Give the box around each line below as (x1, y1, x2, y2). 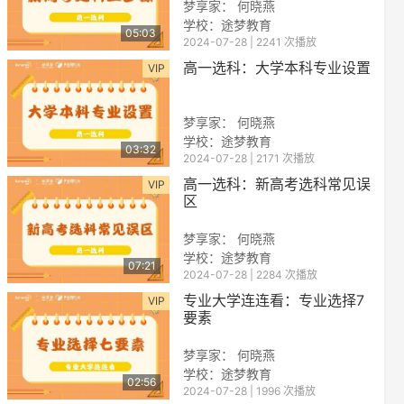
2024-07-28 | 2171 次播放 (183, 151, 315, 166)
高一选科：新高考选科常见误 (183, 175, 371, 194)
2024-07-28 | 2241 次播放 (183, 35, 317, 50)
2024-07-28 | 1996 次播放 (183, 383, 316, 398)
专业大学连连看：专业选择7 (183, 290, 364, 309)
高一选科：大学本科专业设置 (183, 59, 371, 78)
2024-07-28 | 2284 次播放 (183, 267, 317, 281)
